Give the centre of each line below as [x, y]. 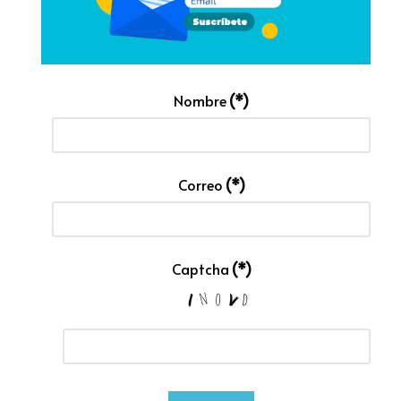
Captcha [200, 268]
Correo [200, 184]
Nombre [200, 100]
